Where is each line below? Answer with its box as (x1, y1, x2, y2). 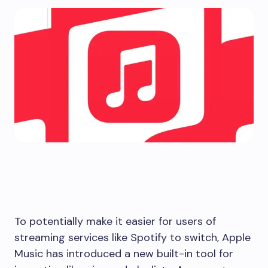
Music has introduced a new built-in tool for (14, 246, 233, 261)
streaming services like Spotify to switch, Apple (14, 230, 251, 245)
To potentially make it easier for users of (14, 214, 216, 229)
